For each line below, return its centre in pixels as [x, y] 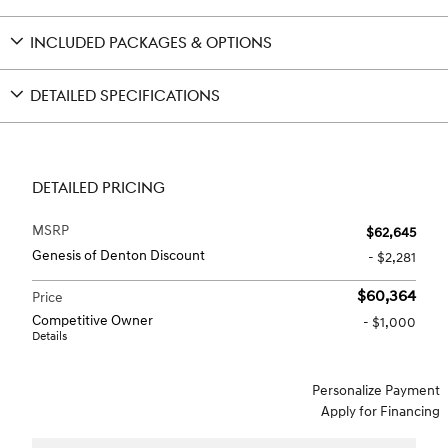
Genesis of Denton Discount [118, 255]
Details [49, 336]
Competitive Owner [92, 320]
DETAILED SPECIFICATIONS [125, 96]
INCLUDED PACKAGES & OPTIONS [151, 43]
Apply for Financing [380, 411]
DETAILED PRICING [98, 188]
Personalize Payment [376, 390]
